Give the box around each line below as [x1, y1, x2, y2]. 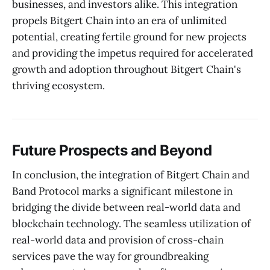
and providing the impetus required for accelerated [12, 46, 253, 60]
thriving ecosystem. [12, 79, 105, 93]
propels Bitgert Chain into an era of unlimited [12, 14, 227, 28]
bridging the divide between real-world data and [12, 200, 240, 214]
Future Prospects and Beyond [12, 142, 212, 160]
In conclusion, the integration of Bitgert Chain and [12, 168, 250, 181]
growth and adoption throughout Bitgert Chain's [12, 63, 241, 77]
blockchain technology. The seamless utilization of [12, 216, 251, 230]
